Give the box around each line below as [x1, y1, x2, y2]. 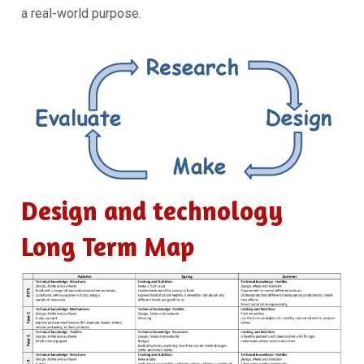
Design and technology [21, 194, 283, 227]
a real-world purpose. [21, 5, 141, 21]
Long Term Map [21, 230, 194, 262]
